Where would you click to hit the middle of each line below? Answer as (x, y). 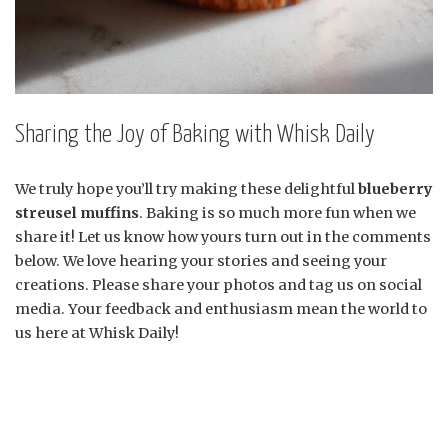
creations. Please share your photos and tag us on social (218, 284)
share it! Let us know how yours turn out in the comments (223, 236)
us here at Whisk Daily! (97, 332)
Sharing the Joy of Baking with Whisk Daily (195, 134)
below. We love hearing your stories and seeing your (201, 260)
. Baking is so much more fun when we (277, 212)
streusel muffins (77, 212)
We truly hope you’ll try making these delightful (186, 188)
